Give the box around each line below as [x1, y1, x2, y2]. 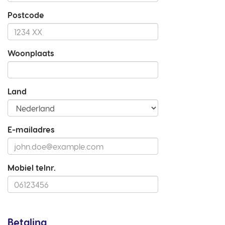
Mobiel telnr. [8, 163, 56, 172]
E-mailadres [8, 125, 55, 134]
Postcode [8, 10, 44, 20]
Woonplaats [8, 48, 54, 58]
